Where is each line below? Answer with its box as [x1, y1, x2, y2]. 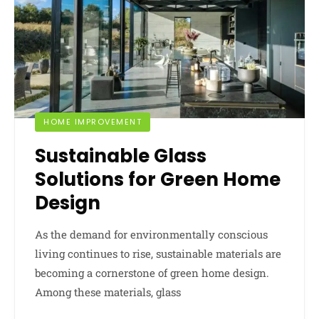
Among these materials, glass [35, 284, 181, 299]
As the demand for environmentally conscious [35, 226, 268, 241]
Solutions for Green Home [35, 166, 281, 192]
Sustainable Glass [35, 142, 206, 169]
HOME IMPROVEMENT [43, 115, 142, 127]
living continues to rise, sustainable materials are [35, 246, 281, 261]
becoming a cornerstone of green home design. [35, 265, 269, 280]
